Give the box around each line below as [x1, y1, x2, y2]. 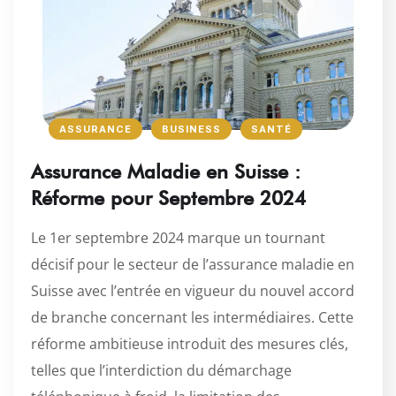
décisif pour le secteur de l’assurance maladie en [31, 255, 354, 275]
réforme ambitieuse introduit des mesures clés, [31, 334, 348, 354]
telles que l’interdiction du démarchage [31, 361, 292, 381]
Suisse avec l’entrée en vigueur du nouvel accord [31, 281, 354, 301]
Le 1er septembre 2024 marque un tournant [31, 228, 325, 248]
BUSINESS [162, 123, 221, 136]
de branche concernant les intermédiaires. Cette [31, 308, 354, 328]
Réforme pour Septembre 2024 [31, 187, 306, 210]
